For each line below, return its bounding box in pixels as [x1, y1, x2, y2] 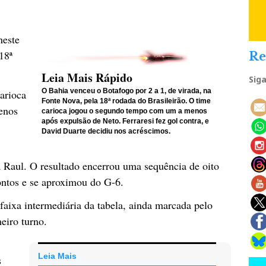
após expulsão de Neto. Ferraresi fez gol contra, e [42, 116, 209, 125]
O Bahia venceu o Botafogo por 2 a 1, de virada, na [42, 86, 211, 95]
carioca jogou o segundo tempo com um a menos [42, 106, 207, 115]
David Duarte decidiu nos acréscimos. [42, 126, 170, 135]
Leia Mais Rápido [42, 68, 132, 86]
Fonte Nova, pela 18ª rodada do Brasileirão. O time [42, 96, 211, 105]
